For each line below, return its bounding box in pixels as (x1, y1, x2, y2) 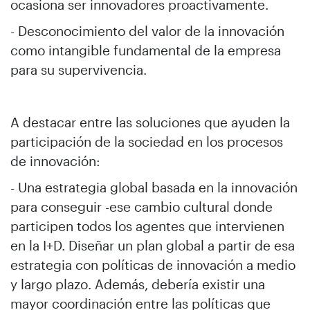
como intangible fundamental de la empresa (10, 42, 281, 58)
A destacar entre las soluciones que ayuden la (10, 114, 290, 130)
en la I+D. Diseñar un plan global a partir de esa (10, 237, 295, 253)
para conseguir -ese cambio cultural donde (10, 199, 273, 215)
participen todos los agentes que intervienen (10, 218, 284, 234)
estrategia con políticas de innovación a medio (10, 257, 295, 273)
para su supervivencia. (10, 62, 147, 77)
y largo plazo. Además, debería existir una (10, 276, 265, 292)
